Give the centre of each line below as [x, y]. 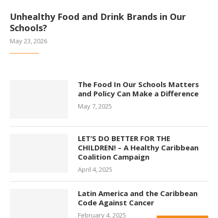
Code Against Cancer [116, 202]
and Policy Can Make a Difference [138, 93]
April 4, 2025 [95, 169]
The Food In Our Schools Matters [138, 84]
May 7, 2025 [95, 106]
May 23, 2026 [28, 41]
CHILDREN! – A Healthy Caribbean [138, 147]
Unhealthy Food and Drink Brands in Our [98, 16]
